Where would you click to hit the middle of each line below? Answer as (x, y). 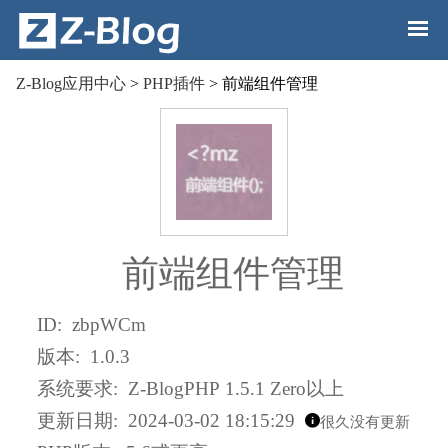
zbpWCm (109, 324)
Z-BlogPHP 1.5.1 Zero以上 (236, 389)
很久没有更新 (365, 422)
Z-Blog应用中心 (71, 83)
